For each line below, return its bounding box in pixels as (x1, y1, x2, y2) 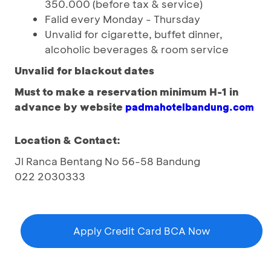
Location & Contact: (15, 133, 120, 146)
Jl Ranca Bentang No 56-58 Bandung (15, 154, 200, 168)
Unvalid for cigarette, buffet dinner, (45, 27, 223, 41)
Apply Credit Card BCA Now (73, 224, 211, 237)
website (80, 100, 125, 113)
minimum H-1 (157, 85, 227, 98)
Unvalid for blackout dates (15, 64, 154, 77)
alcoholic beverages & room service (45, 42, 229, 56)
